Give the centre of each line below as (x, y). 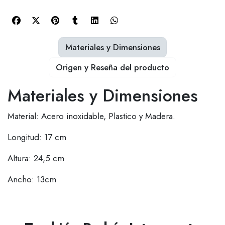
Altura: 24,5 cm (36, 158)
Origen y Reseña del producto (113, 67)
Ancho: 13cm (32, 180)
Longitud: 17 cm (37, 137)
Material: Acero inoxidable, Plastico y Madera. (91, 116)
